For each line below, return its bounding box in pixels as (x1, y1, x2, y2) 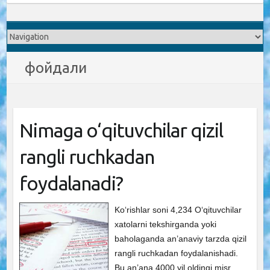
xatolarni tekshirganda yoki (115, 219, 217, 229)
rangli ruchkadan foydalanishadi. (115, 248, 239, 258)
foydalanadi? (19, 172, 123, 194)
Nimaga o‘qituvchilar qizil (19, 119, 223, 141)
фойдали (25, 60, 87, 76)
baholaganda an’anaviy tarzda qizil (115, 234, 247, 243)
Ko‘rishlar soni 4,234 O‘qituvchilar (115, 205, 242, 215)
